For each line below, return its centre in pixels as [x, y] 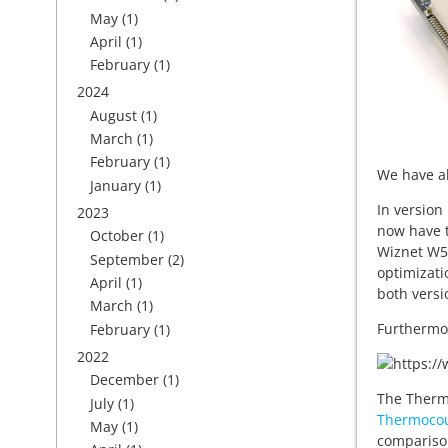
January [115, 185]
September [127, 259]
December [124, 380]
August [113, 115]
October [117, 236]
